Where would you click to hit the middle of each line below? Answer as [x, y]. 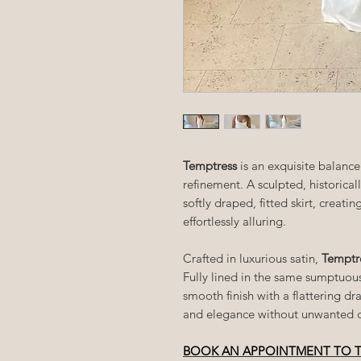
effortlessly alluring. [236, 221]
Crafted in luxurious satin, [252, 258]
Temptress [212, 165]
